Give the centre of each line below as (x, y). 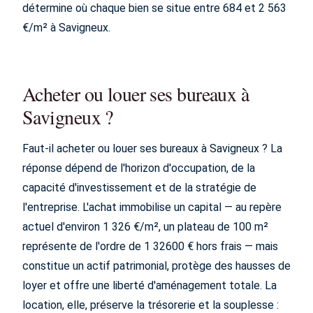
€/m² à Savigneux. (66, 28)
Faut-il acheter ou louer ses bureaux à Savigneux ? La (152, 148)
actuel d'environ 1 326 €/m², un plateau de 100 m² (145, 227)
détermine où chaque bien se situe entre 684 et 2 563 (154, 8)
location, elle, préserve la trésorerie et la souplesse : (151, 305)
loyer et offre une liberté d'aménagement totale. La (150, 285)
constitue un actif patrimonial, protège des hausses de (156, 266)
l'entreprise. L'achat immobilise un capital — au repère (152, 207)
